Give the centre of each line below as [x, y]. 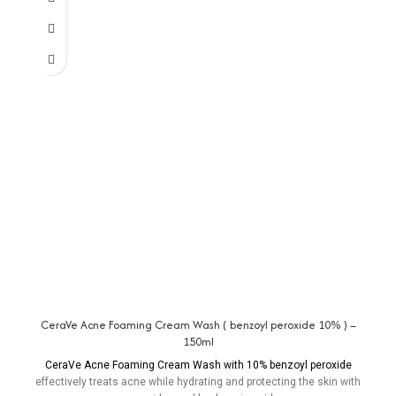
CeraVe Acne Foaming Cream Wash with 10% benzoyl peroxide [198, 366]
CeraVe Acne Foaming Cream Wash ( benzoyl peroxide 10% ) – [198, 325]
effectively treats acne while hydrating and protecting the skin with [198, 382]
